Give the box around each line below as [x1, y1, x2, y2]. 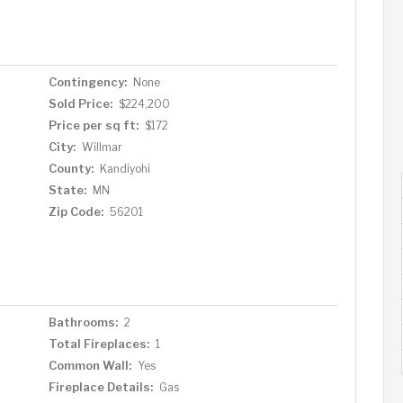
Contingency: [48, 75, 127, 89]
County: [48, 161, 94, 175]
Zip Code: [48, 204, 103, 219]
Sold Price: [48, 96, 112, 111]
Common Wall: [48, 358, 131, 372]
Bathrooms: [48, 315, 118, 329]
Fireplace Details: [48, 380, 153, 394]
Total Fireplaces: [48, 336, 149, 351]
